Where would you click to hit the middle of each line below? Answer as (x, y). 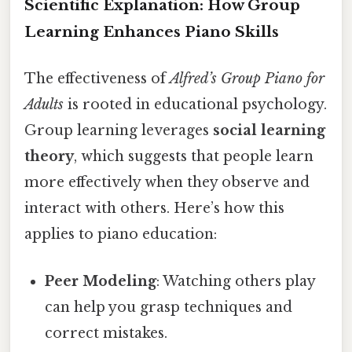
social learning (269, 131)
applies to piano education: (121, 235)
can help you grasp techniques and (169, 307)
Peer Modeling (101, 281)
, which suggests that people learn (194, 157)
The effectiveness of (97, 79)
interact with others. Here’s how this (154, 209)
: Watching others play (236, 281)
